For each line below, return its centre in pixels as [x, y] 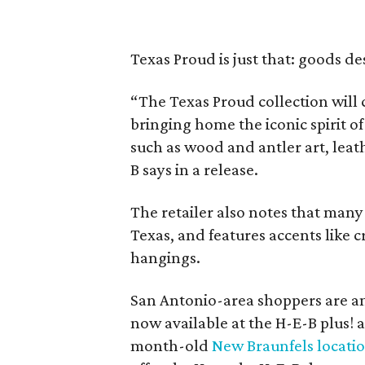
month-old [172, 345]
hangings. [166, 257]
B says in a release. [195, 169]
